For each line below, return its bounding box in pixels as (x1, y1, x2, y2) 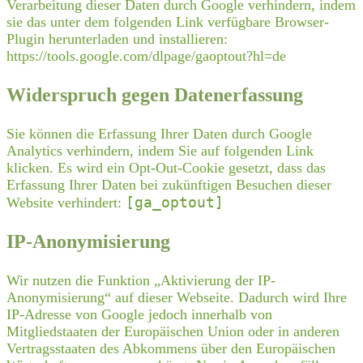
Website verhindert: (6, 194, 126, 211)
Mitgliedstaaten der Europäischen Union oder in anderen (6, 322, 340, 340)
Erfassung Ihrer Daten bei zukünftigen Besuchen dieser (6, 176, 331, 193)
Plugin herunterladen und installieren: (6, 30, 228, 47)
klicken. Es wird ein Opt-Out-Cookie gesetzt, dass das (6, 159, 326, 176)
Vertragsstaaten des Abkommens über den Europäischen (6, 340, 335, 357)
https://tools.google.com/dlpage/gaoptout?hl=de (6, 47, 286, 64)
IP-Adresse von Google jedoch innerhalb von (6, 305, 272, 322)
